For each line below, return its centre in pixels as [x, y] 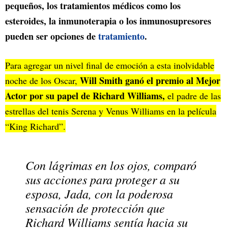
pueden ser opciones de [52, 36]
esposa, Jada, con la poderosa [99, 193]
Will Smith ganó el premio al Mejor [150, 80]
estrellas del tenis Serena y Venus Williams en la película [111, 111]
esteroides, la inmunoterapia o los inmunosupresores [108, 21]
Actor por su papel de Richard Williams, [85, 95]
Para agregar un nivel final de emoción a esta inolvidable [110, 65]
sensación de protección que [95, 207]
